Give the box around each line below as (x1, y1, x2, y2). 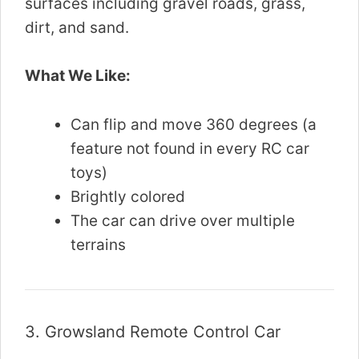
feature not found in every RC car (71, 139, 309, 158)
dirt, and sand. (25, 18, 129, 37)
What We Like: (25, 67, 131, 86)
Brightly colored (71, 187, 185, 206)
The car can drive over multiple (71, 211, 295, 230)
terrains (71, 235, 126, 254)
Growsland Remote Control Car (45, 321, 280, 341)
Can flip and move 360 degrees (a (71, 115, 317, 134)
